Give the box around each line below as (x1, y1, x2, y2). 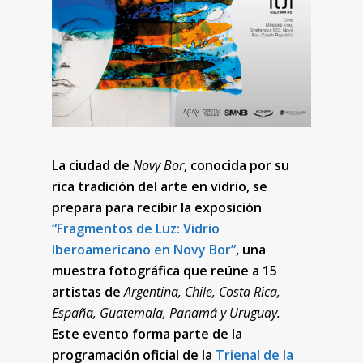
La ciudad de (52, 156, 134, 174)
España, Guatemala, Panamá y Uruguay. (52, 303, 281, 322)
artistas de (52, 282, 125, 301)
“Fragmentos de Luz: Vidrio (52, 219, 220, 237)
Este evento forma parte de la (52, 324, 243, 343)
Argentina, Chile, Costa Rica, (124, 282, 281, 301)
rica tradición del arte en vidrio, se (52, 177, 268, 195)
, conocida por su (184, 156, 290, 174)
